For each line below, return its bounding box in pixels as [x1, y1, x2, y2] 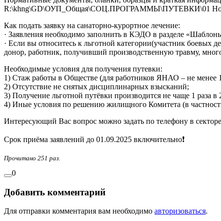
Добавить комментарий [4, 186, 106, 197]
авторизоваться [154, 207, 206, 216]
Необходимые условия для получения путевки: [4, 65, 162, 74]
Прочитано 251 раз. [4, 155, 60, 162]
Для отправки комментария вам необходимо [4, 207, 154, 216]
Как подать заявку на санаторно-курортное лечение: [4, 21, 180, 30]
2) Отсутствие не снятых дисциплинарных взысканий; [4, 82, 189, 91]
